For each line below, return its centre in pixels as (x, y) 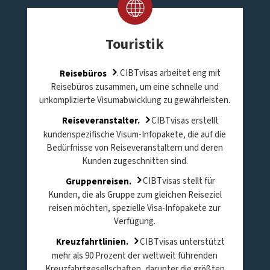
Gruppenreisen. (98, 181)
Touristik (135, 44)
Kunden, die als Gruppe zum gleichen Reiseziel (135, 195)
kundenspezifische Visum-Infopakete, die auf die (135, 134)
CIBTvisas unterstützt (181, 242)
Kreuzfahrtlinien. (92, 242)
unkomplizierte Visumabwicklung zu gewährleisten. (135, 100)
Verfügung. (135, 221)
